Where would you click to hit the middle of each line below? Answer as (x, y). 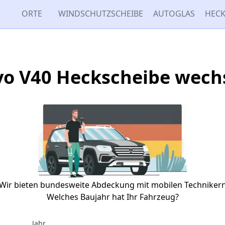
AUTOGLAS (174, 14)
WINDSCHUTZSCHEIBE (101, 14)
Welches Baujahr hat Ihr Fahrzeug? (113, 197)
